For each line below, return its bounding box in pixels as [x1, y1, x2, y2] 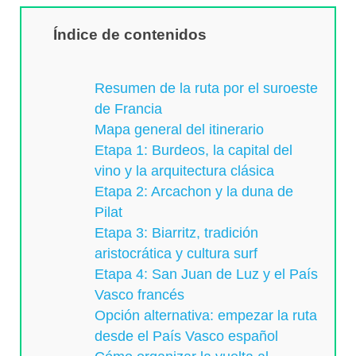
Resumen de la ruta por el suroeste [95, 80, 319, 97]
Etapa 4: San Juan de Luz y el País [95, 266, 319, 283]
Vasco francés [95, 287, 185, 304]
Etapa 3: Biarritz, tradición [95, 225, 259, 242]
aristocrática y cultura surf [95, 246, 258, 262]
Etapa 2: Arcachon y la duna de [95, 184, 294, 200]
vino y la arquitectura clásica [95, 163, 275, 180]
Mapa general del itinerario [95, 122, 265, 138]
